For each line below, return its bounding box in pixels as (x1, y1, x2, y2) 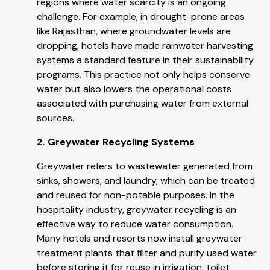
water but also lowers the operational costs (37, 83, 231, 96)
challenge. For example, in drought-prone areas (37, 10, 245, 24)
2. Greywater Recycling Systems (37, 136, 195, 149)
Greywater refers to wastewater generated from (37, 160, 253, 173)
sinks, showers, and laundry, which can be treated (37, 174, 255, 187)
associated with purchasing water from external (37, 97, 248, 110)
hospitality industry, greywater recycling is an (37, 203, 236, 216)
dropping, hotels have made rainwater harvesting (37, 39, 253, 52)
